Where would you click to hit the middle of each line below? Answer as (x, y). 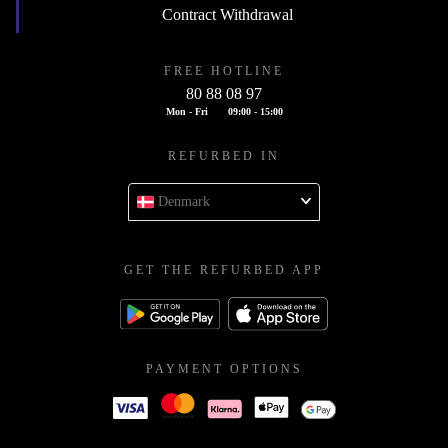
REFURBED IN (224, 156)
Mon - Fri (186, 112)
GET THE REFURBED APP (224, 270)
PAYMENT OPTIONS (224, 368)
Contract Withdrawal (227, 15)
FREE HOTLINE (224, 71)
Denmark (184, 202)
